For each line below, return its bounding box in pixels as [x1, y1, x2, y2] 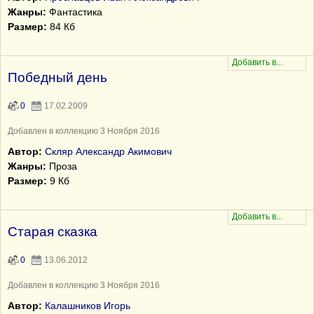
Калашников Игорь [45, 300, 130, 311]
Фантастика [46, 6, 102, 18]
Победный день [8, 70, 107, 85]
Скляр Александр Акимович [45, 146, 172, 157]
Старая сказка [8, 224, 97, 239]
